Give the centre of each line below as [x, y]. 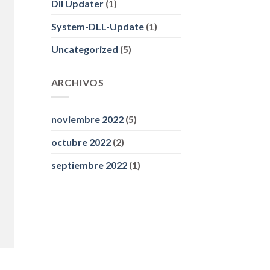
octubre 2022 [81, 142]
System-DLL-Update [97, 27]
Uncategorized [84, 49]
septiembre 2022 [89, 165]
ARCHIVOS [77, 83]
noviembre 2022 [87, 119]
